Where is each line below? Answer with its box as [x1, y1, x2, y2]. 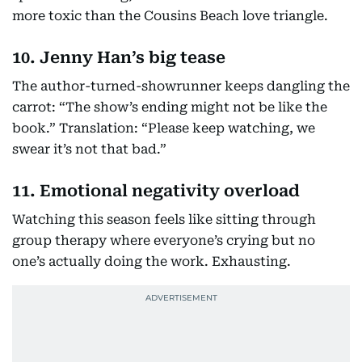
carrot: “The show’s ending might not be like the [12, 99, 327, 115]
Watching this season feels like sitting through [12, 212, 316, 227]
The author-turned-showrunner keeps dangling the [12, 78, 350, 94]
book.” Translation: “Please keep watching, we [12, 120, 315, 136]
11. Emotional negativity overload [12, 181, 300, 200]
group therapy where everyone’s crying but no [12, 233, 315, 248]
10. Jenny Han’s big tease [12, 48, 225, 67]
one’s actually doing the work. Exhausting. [12, 254, 291, 269]
